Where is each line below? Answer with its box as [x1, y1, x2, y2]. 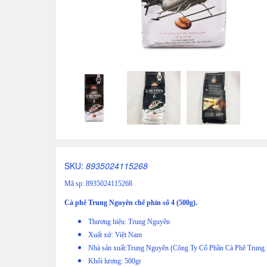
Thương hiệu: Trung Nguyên [88, 218, 170, 226]
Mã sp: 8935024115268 [64, 179, 132, 188]
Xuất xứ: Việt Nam [88, 231, 142, 240]
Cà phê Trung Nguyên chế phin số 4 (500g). [64, 198, 197, 207]
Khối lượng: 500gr [88, 257, 141, 266]
